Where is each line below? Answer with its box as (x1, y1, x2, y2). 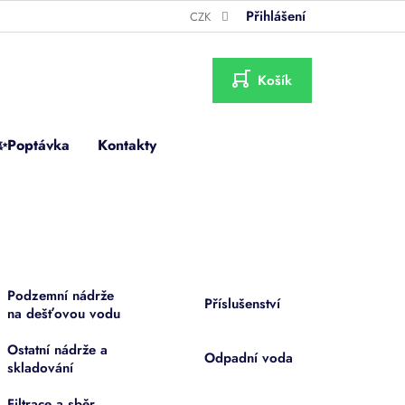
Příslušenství (204, 293, 281, 314)
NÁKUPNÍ (231, 75, 293, 96)
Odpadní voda (204, 347, 294, 368)
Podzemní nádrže (6, 285, 114, 306)
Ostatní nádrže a (6, 339, 108, 360)
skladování (6, 357, 73, 378)
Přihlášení (246, 6, 306, 26)
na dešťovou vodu (6, 303, 120, 324)
